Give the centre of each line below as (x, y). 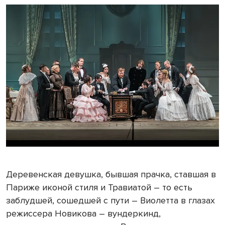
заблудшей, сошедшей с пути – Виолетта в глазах (110, 200)
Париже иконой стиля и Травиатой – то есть (99, 187)
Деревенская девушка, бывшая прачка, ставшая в (111, 174)
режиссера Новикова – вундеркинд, (83, 213)
